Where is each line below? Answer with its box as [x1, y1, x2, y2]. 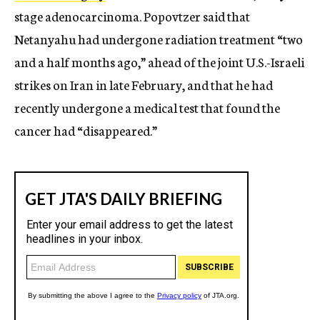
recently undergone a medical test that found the [14, 98, 280, 117]
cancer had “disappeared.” [14, 121, 157, 140]
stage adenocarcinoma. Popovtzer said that [14, 6, 250, 26]
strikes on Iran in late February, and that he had [14, 75, 273, 94]
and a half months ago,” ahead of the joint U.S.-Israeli [14, 52, 304, 71]
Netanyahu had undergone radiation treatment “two [14, 29, 303, 49]
